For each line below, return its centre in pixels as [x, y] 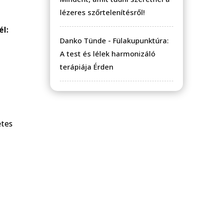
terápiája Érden [87, 66]
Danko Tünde [83, 40]
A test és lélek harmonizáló [108, 53]
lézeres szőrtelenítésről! [102, 12]
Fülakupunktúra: [141, 40]
